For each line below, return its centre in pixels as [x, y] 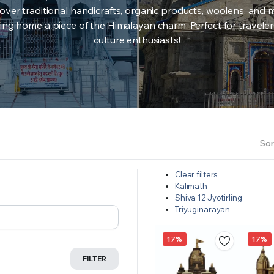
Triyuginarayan [203, 209]
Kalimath [191, 186]
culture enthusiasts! [137, 39]
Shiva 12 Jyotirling [209, 197]
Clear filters [197, 174]
